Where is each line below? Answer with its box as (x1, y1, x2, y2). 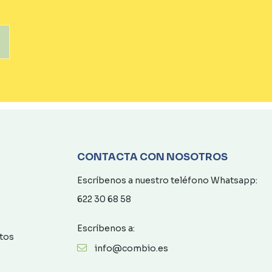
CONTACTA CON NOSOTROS (77, 150, 228, 163)
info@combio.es (95, 242, 168, 254)
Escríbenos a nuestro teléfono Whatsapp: (77, 175, 257, 186)
